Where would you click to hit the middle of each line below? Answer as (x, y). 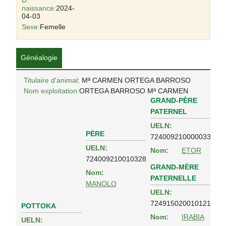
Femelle (52, 27)
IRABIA (193, 217)
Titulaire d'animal (50, 80)
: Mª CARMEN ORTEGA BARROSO (134, 80)
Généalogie (39, 58)
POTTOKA (38, 206)
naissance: (39, 8)
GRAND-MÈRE (174, 167)
